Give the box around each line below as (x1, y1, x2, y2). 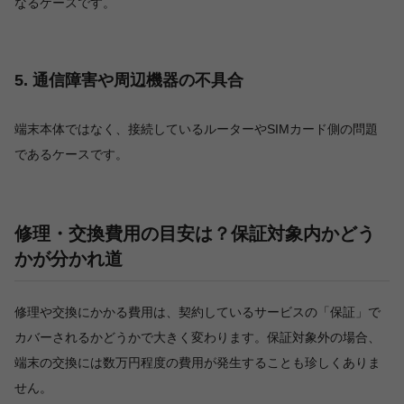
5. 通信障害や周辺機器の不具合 (14, 71, 243, 90)
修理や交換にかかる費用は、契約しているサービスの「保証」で (14, 305, 381, 320)
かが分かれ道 (14, 249, 123, 270)
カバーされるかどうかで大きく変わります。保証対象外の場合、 (14, 330, 381, 345)
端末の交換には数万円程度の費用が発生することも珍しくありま (14, 355, 381, 371)
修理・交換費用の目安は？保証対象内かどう (14, 224, 375, 244)
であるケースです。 (14, 147, 128, 162)
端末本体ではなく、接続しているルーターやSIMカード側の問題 (14, 122, 378, 137)
